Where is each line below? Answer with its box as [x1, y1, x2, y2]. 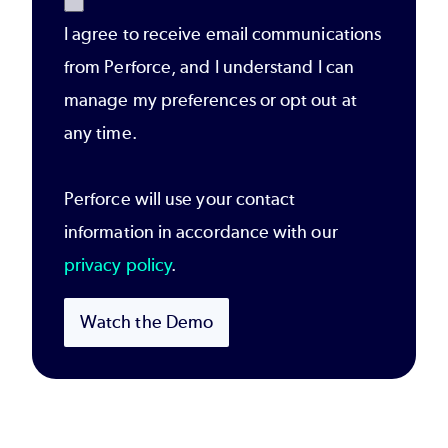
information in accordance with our [64, 220, 338, 243]
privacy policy [64, 253, 172, 276]
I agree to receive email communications [64, 22, 382, 45]
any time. [64, 121, 137, 144]
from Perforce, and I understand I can [64, 55, 354, 78]
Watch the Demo [80, 310, 214, 333]
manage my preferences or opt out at [64, 88, 357, 111]
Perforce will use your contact [64, 187, 296, 210]
